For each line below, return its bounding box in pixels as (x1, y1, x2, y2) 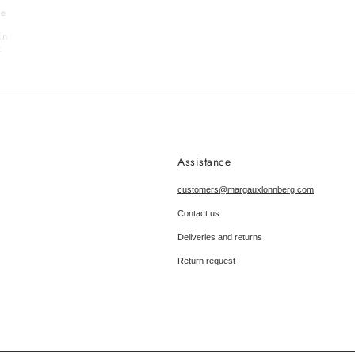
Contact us (177, 208, 219, 218)
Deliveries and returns (177, 232, 262, 242)
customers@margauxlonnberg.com (177, 185, 314, 194)
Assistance (177, 154, 231, 170)
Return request (177, 256, 235, 265)
